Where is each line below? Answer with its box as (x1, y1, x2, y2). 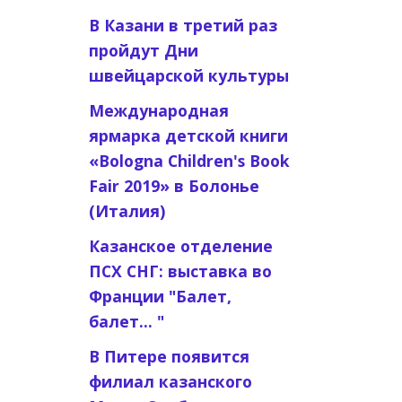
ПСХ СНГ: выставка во (88, 260, 272, 282)
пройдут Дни (88, 39, 198, 61)
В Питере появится (88, 345, 249, 367)
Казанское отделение (88, 235, 273, 257)
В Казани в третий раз (88, 14, 277, 36)
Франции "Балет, (88, 285, 232, 307)
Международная (88, 100, 229, 121)
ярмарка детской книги (88, 125, 288, 146)
